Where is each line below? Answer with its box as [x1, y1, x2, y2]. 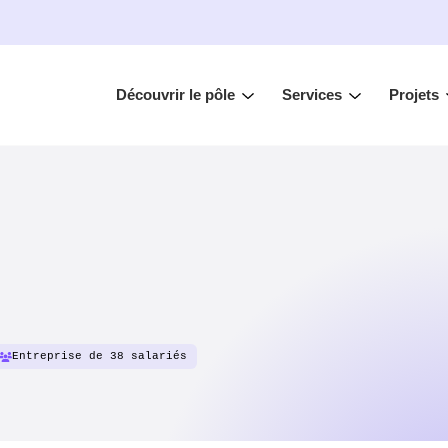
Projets [388, 86, 439, 103]
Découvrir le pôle [115, 86, 235, 103]
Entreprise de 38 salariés [12, 350, 188, 362]
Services [281, 86, 342, 103]
